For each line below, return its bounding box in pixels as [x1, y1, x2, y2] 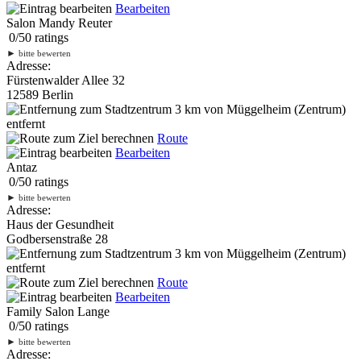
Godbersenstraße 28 [6, 231, 108, 246]
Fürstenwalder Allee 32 [6, 73, 125, 87]
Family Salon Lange [6, 304, 110, 318]
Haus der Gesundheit [6, 217, 114, 231]
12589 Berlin [6, 87, 73, 102]
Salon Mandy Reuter [6, 15, 112, 30]
